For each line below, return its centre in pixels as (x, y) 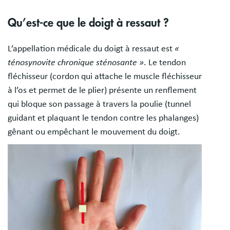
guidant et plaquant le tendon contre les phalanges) (103, 118)
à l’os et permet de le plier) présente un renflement (102, 91)
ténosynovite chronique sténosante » (76, 63)
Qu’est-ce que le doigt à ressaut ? (88, 23)
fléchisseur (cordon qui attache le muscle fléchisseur (105, 77)
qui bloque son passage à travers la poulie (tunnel (99, 104)
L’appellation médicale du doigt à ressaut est (91, 49)
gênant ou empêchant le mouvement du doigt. (94, 132)
